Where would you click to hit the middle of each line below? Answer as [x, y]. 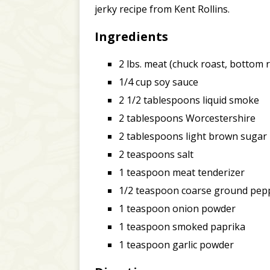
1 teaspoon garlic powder [176, 245]
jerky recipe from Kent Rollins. [162, 9]
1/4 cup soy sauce [159, 82]
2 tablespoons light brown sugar [193, 137]
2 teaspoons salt [156, 155]
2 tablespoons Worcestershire [187, 118]
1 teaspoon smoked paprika [182, 227]
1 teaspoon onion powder [177, 209]
